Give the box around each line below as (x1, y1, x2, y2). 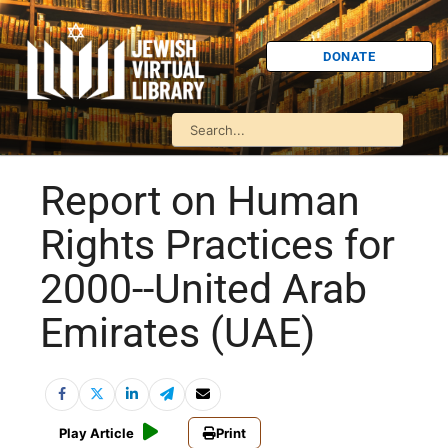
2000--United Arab (40, 265, 367, 314)
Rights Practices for (40, 221, 395, 270)
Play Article (59, 425, 134, 442)
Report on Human (40, 177, 360, 226)
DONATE (323, 48, 376, 64)
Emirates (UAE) (40, 309, 315, 358)
